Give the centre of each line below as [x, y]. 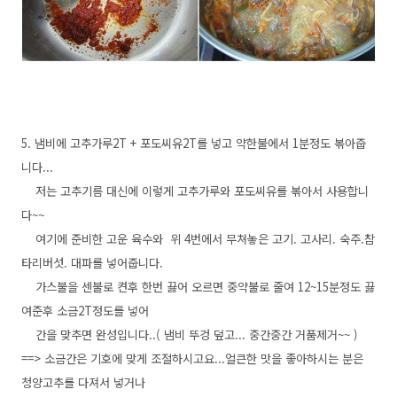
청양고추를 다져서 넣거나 [83, 382]
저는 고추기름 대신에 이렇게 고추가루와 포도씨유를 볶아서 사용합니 [195, 191]
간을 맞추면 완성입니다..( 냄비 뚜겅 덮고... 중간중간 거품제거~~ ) [190, 335]
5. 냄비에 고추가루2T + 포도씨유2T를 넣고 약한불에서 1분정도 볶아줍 [194, 143]
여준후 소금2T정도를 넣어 [85, 311]
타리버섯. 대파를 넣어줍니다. [92, 263]
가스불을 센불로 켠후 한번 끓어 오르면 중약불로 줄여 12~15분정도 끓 [198, 287]
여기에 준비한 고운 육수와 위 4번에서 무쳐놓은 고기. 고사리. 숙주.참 [198, 239]
